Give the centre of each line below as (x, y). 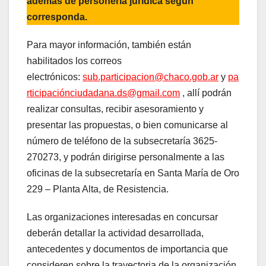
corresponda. (57, 17)
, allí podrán (206, 93)
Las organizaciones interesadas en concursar (122, 217)
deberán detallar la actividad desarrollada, (115, 233)
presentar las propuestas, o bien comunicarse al (127, 125)
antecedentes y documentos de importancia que (127, 249)
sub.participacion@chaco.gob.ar (151, 77)
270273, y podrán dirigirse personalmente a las (126, 157)
